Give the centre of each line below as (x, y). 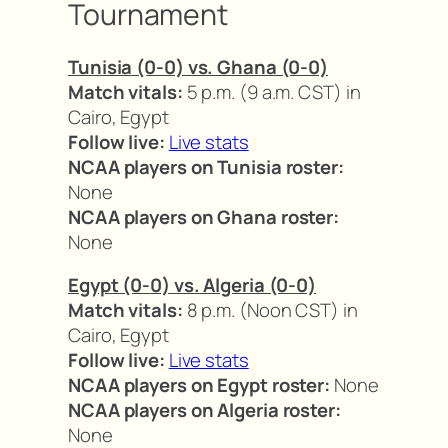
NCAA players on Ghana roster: (204, 216)
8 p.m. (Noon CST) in (270, 310)
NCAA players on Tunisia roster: (206, 166)
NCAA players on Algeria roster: (204, 410)
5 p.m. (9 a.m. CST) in (271, 91)
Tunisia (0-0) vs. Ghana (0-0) (198, 66)
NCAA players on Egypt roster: (199, 385)
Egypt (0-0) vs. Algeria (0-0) (192, 285)
